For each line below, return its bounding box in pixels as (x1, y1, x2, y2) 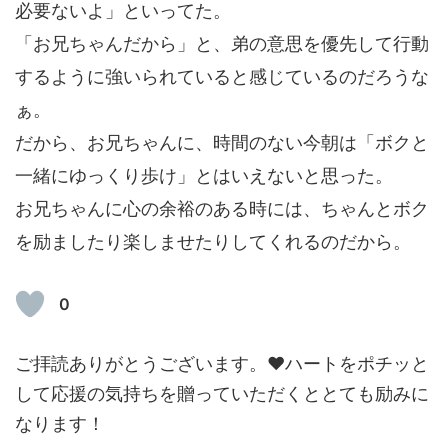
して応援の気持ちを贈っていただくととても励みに (15, 382, 429, 404)
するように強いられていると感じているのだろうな (15, 65, 429, 87)
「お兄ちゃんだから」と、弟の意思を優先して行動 (15, 32, 429, 54)
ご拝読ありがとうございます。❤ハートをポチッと (15, 352, 429, 374)
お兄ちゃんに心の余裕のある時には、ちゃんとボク (15, 197, 429, 219)
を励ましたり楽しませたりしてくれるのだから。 (15, 230, 411, 252)
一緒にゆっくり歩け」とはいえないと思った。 (15, 164, 393, 186)
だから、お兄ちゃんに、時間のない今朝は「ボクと (15, 131, 429, 153)
